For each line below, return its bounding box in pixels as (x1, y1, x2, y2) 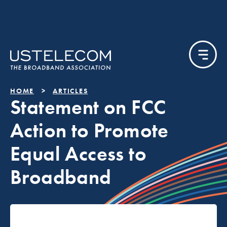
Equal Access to (10, 141, 146, 167)
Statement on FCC (10, 94, 166, 120)
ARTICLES (53, 86, 88, 95)
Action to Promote (10, 118, 169, 143)
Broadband (10, 164, 111, 190)
